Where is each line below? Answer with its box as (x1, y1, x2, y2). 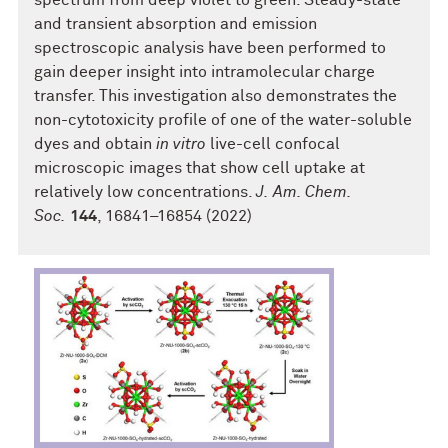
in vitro (152, 136, 206, 152)
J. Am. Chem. (256, 184, 351, 200)
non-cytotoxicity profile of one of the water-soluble (34, 112, 412, 128)
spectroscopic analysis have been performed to (34, 40, 386, 56)
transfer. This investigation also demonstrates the (34, 88, 397, 104)
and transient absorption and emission (34, 16, 317, 32)
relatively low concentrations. (34, 184, 256, 200)
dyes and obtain (34, 136, 152, 152)
